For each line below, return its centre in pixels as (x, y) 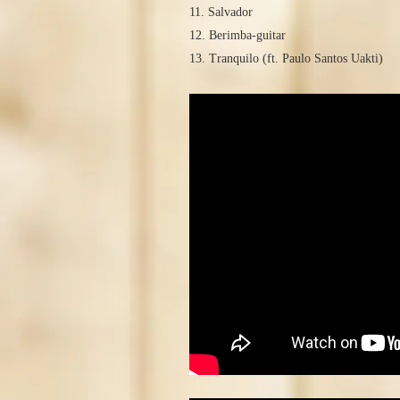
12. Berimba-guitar (237, 36)
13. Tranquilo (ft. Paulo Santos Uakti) (286, 59)
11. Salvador (221, 12)
